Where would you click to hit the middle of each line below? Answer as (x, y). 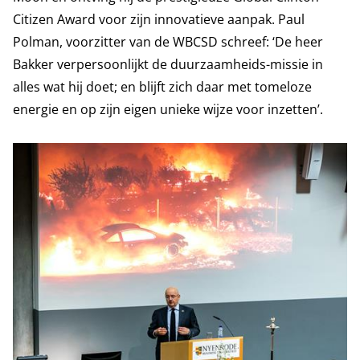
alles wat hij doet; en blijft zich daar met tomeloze (162, 87)
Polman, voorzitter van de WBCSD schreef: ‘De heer (168, 42)
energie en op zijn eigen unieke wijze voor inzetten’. (168, 109)
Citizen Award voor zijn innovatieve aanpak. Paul (159, 19)
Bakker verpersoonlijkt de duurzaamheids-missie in (168, 64)
